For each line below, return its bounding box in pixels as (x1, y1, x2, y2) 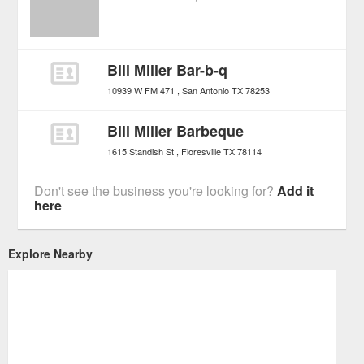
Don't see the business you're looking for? (34, 181, 278, 201)
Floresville (181, 145, 222, 158)
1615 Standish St (107, 145, 175, 158)
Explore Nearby (8, 245, 93, 262)
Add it (277, 181, 314, 201)
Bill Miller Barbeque (107, 120, 245, 142)
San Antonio (182, 84, 230, 97)
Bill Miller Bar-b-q (107, 59, 228, 81)
